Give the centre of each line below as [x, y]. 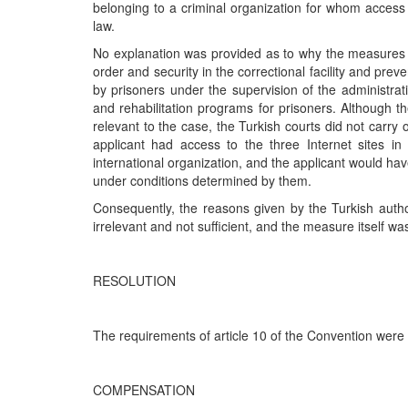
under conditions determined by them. [202, 181]
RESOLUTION [134, 281]
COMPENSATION [144, 390]
